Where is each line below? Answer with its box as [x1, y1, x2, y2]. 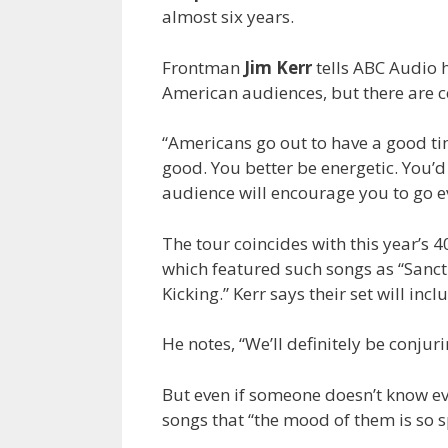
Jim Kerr [240, 55, 312, 79]
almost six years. [162, 5, 294, 29]
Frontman [162, 55, 240, 79]
